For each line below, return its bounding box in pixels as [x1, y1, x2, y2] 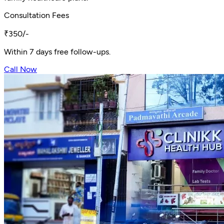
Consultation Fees [4, 10, 69, 20]
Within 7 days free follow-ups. [4, 46, 110, 56]
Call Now [4, 64, 37, 74]
